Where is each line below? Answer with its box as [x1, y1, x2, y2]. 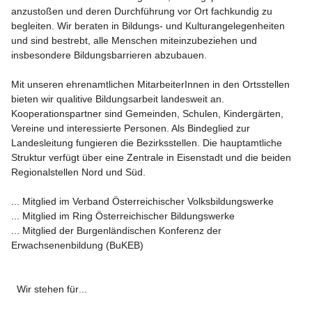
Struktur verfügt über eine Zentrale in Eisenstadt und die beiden [11, 152, 294, 163]
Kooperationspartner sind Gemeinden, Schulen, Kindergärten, [11, 108, 286, 119]
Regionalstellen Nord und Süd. [11, 166, 146, 178]
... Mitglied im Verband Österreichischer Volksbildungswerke [11, 196, 274, 207]
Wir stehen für [17, 283, 79, 295]
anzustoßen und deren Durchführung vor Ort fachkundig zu [11, 6, 275, 17]
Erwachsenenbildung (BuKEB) [11, 240, 143, 251]
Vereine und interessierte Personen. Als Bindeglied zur [11, 123, 253, 134]
